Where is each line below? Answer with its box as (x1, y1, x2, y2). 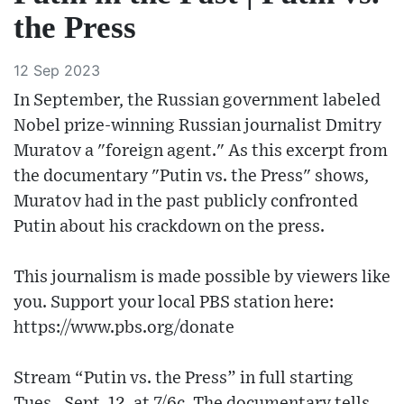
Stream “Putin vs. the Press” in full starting (14, 370, 353, 388)
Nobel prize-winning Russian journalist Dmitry (14, 117, 381, 135)
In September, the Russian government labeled (14, 92, 381, 110)
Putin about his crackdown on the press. (14, 218, 325, 236)
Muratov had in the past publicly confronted (14, 193, 358, 211)
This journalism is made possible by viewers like (14, 269, 390, 287)
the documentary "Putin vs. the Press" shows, (14, 168, 369, 186)
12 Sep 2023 (14, 61, 100, 80)
